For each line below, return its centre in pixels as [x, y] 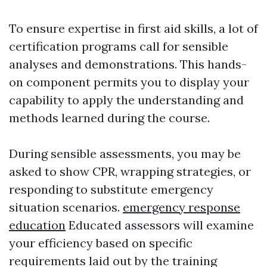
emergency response [181, 207]
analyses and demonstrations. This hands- [128, 64]
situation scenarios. [66, 207]
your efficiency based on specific [101, 243]
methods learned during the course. [109, 118]
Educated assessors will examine [160, 225]
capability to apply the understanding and [126, 100]
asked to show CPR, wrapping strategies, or [130, 172]
